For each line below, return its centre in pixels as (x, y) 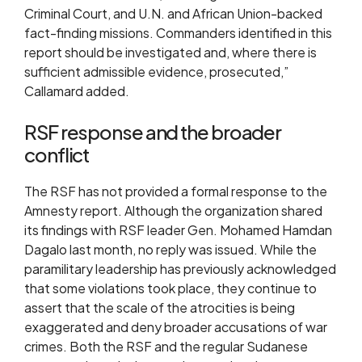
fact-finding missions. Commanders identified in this (178, 33)
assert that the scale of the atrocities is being (160, 307)
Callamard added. (77, 91)
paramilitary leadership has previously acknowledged (180, 269)
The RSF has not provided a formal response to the (176, 191)
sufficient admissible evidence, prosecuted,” (156, 72)
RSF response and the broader (153, 132)
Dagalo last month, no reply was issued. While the (170, 249)
